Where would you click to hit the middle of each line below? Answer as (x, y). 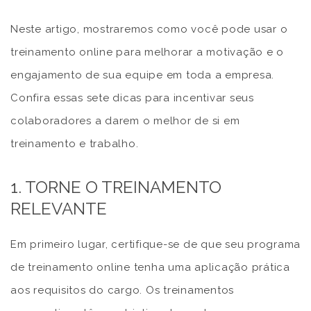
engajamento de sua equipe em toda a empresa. (142, 75)
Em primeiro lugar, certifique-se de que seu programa (155, 244)
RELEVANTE (59, 208)
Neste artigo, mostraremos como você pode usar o (149, 29)
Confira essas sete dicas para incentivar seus (132, 98)
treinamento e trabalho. (75, 143)
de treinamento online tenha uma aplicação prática (150, 267)
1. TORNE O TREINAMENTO (116, 187)
